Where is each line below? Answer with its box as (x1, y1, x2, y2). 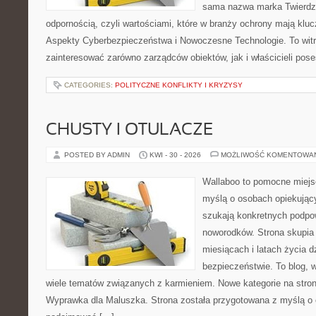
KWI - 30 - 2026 (150, 151, 201, 159)
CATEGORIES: (64, 81, 115, 89)
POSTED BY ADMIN (64, 151, 132, 159)
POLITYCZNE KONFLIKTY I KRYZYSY (115, 81, 243, 89)
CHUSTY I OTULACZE (46, 123, 213, 138)
